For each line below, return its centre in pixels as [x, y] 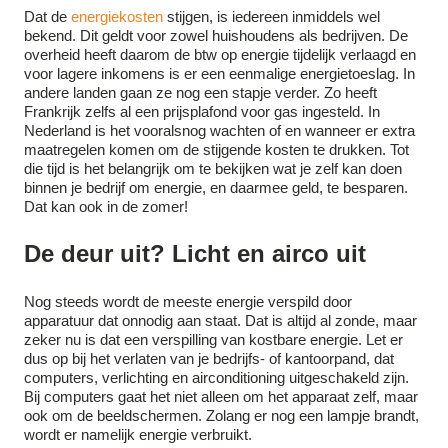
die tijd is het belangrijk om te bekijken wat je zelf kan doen [213, 169]
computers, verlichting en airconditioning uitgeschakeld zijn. [216, 378]
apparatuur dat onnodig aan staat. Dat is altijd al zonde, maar [220, 321]
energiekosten [117, 17]
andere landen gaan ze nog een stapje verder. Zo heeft [200, 93]
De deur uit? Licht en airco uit [195, 254]
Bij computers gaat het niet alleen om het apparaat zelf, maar [221, 397]
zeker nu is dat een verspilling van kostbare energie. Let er [213, 340]
